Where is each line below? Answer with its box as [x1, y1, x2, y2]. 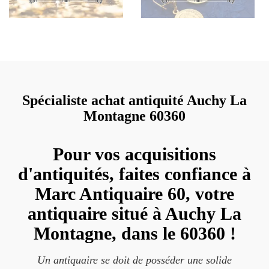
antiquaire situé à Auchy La [28, 204, 241, 223]
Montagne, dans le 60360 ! [33, 223, 236, 243]
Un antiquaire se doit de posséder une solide [37, 254, 232, 266]
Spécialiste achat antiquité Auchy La [22, 92, 247, 108]
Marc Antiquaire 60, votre [35, 184, 234, 204]
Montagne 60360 [83, 108, 186, 124]
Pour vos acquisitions [53, 144, 216, 164]
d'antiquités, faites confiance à [18, 164, 251, 184]
